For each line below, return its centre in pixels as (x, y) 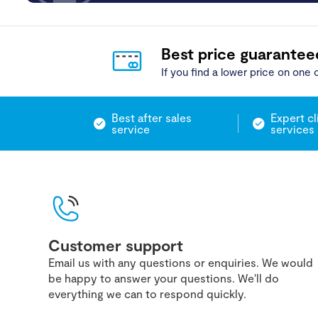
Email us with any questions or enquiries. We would (181, 262)
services (293, 128)
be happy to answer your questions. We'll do (164, 278)
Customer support (116, 245)
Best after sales (152, 117)
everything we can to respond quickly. (147, 293)
